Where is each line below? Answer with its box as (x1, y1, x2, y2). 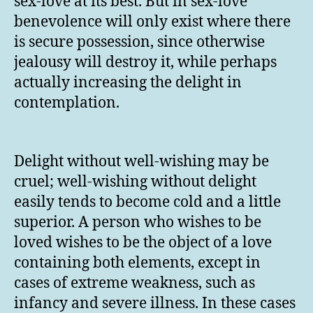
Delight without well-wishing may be (14, 152, 269, 171)
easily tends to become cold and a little (14, 193, 281, 212)
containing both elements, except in (14, 254, 261, 272)
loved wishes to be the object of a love (14, 233, 272, 252)
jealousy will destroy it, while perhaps (14, 52, 277, 72)
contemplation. (14, 93, 119, 112)
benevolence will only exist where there (14, 12, 291, 31)
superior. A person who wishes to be (14, 213, 261, 232)
